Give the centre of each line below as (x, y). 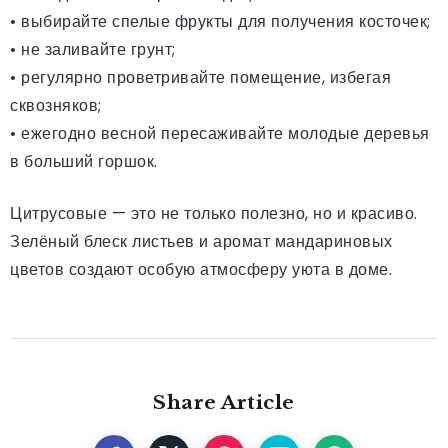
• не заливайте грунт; (93, 49)
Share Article (224, 401)
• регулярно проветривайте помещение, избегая (200, 77)
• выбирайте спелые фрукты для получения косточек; (220, 21)
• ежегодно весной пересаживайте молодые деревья (220, 133)
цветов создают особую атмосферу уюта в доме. (201, 269)
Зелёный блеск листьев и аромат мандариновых (201, 241)
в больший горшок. (84, 161)
